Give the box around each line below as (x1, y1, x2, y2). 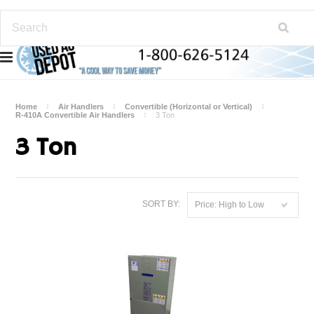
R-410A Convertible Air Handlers (15, 111, 135, 119)
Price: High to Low (194, 200, 264, 210)
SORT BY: (142, 199, 180, 209)
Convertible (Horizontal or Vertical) (125, 102, 253, 111)
